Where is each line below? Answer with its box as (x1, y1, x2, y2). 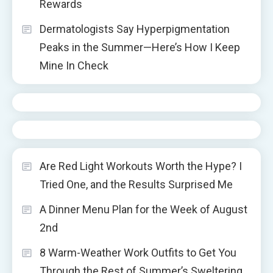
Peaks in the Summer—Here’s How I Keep (40, 40, 240, 54)
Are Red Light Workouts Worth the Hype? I (40, 159, 242, 172)
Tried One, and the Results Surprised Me (40, 177, 233, 191)
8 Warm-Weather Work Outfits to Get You (40, 246, 236, 259)
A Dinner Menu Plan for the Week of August (40, 202, 247, 216)
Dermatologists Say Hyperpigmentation (40, 22, 230, 35)
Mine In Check (40, 58, 108, 72)
